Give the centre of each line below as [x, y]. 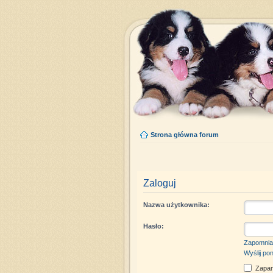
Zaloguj [159, 183]
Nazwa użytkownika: [176, 205]
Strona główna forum [184, 135]
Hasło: [153, 226]
